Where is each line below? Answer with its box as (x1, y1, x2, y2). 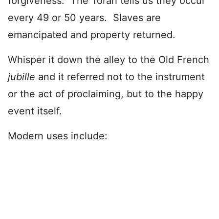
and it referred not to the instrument (38, 70, 205, 83)
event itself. (8, 105, 62, 117)
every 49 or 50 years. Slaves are (8, 11, 161, 23)
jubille (8, 70, 35, 83)
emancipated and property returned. (8, 28, 175, 41)
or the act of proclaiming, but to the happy (8, 88, 203, 100)
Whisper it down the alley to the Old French (8, 53, 209, 66)
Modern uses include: (8, 130, 108, 142)
